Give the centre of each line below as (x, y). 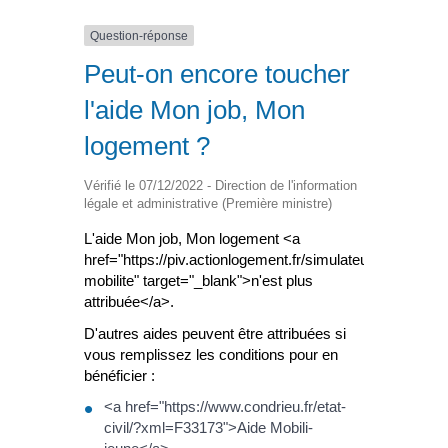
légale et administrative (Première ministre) (208, 204)
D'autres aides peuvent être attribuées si (215, 333)
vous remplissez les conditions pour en (211, 354)
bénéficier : (119, 375)
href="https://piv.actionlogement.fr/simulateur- (231, 260)
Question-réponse (139, 35)
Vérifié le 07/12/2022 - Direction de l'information (220, 186)
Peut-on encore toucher (217, 74)
